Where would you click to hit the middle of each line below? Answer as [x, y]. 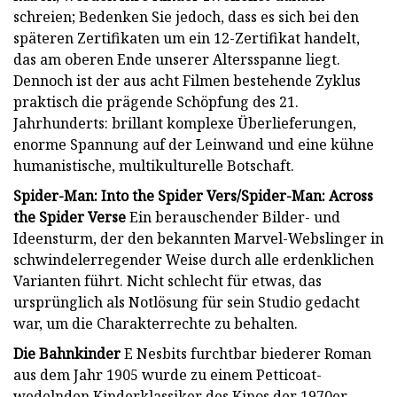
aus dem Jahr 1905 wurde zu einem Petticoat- [167, 374]
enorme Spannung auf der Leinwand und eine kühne [194, 144]
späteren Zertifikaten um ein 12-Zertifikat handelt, [187, 38]
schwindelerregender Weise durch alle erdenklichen [194, 259]
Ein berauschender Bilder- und [233, 217]
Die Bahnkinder [67, 353]
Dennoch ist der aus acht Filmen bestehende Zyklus [187, 80]
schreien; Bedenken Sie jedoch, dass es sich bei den [186, 16]
